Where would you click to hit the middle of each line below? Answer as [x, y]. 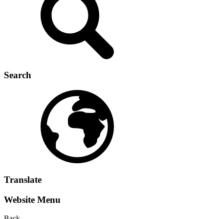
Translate [23, 179]
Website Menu [32, 199]
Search [18, 75]
